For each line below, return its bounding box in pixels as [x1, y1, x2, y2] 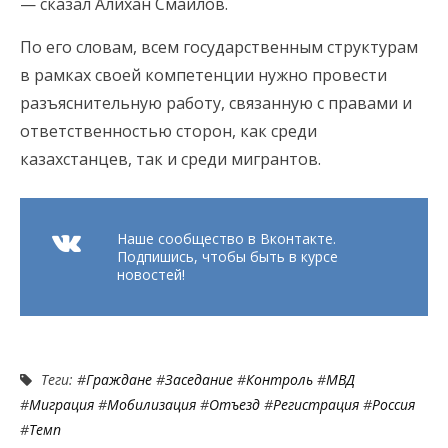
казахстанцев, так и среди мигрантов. [20, 148, 321, 171]
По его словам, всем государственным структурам [20, 36, 418, 59]
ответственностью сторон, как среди [20, 120, 317, 143]
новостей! [117, 265, 185, 285]
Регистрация [273, 395, 359, 415]
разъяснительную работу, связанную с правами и [20, 92, 412, 115]
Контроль [246, 370, 313, 390]
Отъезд [209, 395, 260, 415]
